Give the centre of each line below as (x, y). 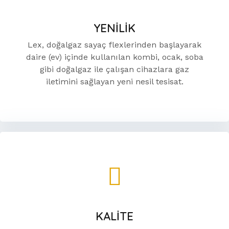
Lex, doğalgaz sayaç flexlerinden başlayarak (114, 45)
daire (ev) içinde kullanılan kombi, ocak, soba (114, 57)
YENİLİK (114, 28)
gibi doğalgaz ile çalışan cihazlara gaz (114, 69)
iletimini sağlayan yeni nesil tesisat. (114, 82)
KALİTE (114, 216)
